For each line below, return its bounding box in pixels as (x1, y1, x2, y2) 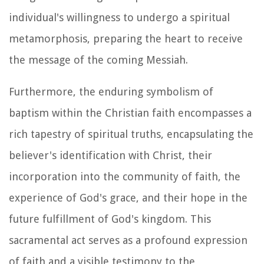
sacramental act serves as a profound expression (9, 233, 247, 246)
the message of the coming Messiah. (9, 53, 188, 66)
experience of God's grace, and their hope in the (9, 191, 247, 204)
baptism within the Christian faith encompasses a (9, 106, 252, 119)
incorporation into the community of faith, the (9, 170, 240, 183)
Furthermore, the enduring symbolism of (9, 85, 213, 98)
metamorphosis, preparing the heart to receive (9, 32, 243, 45)
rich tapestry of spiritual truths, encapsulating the (9, 127, 253, 140)
